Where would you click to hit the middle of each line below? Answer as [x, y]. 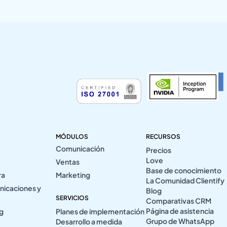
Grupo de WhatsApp [180, 221]
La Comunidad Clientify [185, 180]
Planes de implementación [100, 211]
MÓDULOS [72, 136]
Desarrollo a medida [89, 221]
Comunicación [80, 148]
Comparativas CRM [179, 200]
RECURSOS [163, 136]
